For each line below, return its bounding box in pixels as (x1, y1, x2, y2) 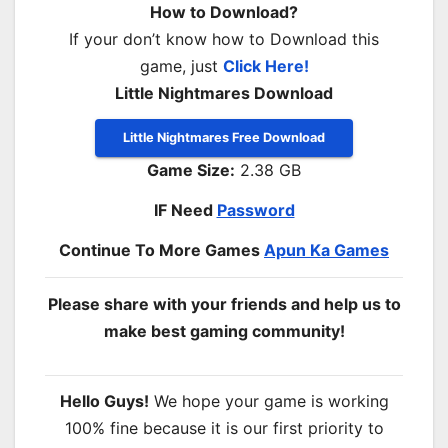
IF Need (153, 200, 217, 221)
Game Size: (147, 160, 235, 181)
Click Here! (222, 55, 309, 76)
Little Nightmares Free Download (123, 130, 325, 146)
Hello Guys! (59, 391, 149, 412)
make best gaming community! (103, 320, 345, 341)
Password (216, 200, 295, 221)
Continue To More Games (59, 240, 264, 261)
